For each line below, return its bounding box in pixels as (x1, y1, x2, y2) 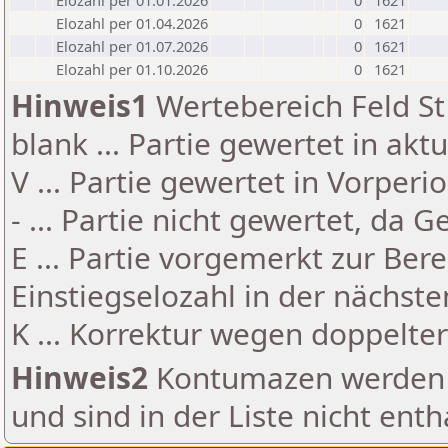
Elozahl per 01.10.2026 (56, 59, 208, 79)
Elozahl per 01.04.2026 (56, 13, 208, 33)
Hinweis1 (11, 85, 148, 126)
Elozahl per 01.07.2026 (56, 36, 208, 56)
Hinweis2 (11, 357, 148, 398)
